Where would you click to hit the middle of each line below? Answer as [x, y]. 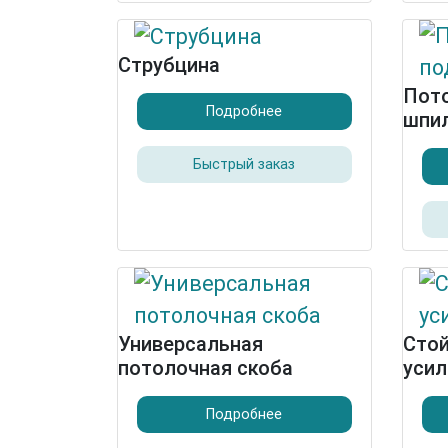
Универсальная [190, 344]
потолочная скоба [205, 368]
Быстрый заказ [244, 165]
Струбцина [169, 65]
